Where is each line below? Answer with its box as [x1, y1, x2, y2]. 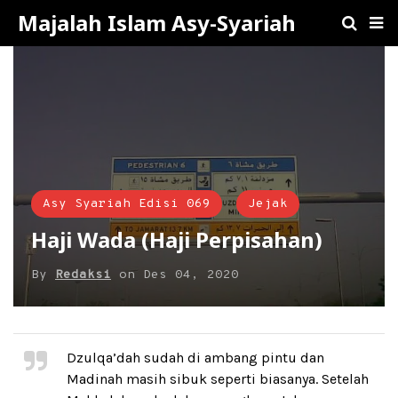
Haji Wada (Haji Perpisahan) [31, 224, 322, 254]
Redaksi [55, 267, 111, 283]
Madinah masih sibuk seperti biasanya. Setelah [67, 370, 369, 387]
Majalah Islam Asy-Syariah [18, 8, 296, 37]
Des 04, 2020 [143, 267, 239, 283]
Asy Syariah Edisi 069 [43, 195, 211, 211]
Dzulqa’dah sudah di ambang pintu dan [67, 348, 324, 366]
